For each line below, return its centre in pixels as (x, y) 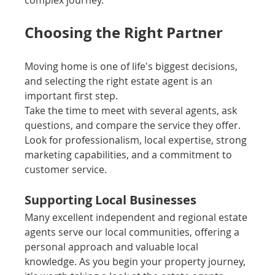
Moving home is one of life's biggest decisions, (133, 67)
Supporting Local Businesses (111, 200)
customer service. (66, 170)
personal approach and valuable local (113, 247)
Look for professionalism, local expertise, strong (137, 140)
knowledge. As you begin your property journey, (137, 262)
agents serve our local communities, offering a (134, 232)
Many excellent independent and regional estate (137, 218)
